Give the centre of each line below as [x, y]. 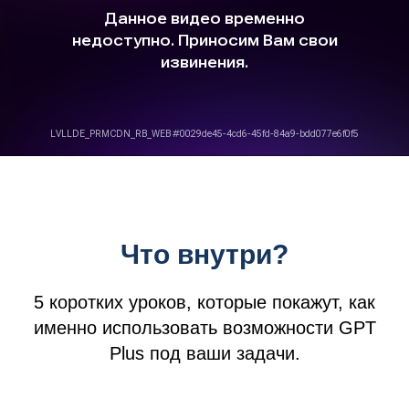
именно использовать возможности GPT [204, 328]
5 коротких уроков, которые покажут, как [204, 302]
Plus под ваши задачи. [204, 353]
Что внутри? [204, 254]
